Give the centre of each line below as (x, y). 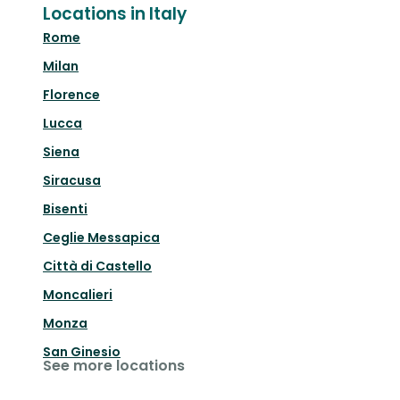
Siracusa (72, 181)
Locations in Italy (115, 14)
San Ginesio (82, 352)
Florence (71, 95)
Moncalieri (78, 295)
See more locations (114, 366)
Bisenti (65, 209)
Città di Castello (97, 267)
